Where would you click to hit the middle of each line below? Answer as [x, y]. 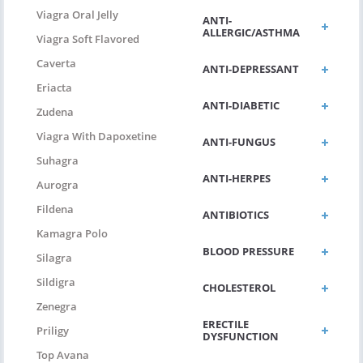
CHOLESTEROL [239, 288]
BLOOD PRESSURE [248, 252]
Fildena [55, 209]
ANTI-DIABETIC [241, 106]
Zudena [55, 112]
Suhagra [58, 161]
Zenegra [57, 307]
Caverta [56, 64]
